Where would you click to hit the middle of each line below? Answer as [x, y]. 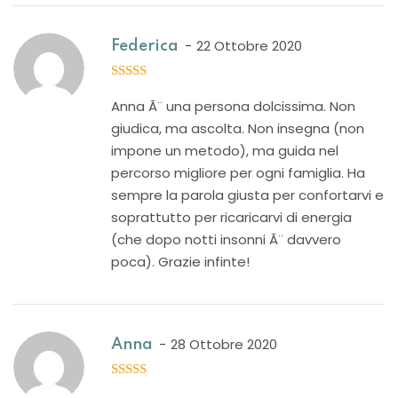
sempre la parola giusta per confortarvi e [247, 195]
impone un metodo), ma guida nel [225, 151]
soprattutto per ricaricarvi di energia [231, 217]
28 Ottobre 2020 [224, 344]
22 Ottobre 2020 [249, 46]
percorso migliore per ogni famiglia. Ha [238, 173]
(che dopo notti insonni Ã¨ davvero [226, 239]
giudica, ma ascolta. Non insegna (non [238, 128]
